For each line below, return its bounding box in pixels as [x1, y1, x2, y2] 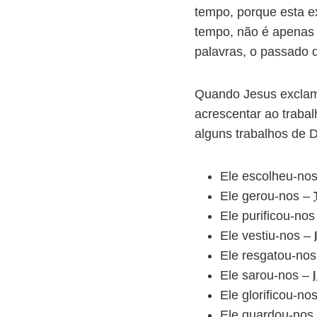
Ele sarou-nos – [220, 267, 313, 282]
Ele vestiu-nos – [220, 228, 314, 243]
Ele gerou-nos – [220, 188, 313, 203]
